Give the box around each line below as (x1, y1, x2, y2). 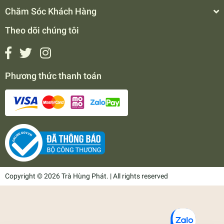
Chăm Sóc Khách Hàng (5, 6, 96, 17)
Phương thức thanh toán (5, 70, 101, 81)
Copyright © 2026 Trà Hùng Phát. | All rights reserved (5, 172, 168, 180)
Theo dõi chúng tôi (5, 25, 79, 36)
